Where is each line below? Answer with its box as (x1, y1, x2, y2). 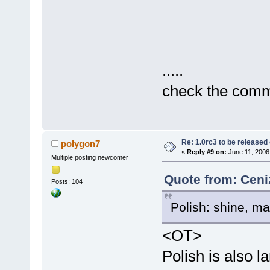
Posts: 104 (51, 177, 83, 185)
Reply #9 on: (186, 148, 227, 155)
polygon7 (61, 138, 101, 149)
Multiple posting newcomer (51, 153, 128, 161)
